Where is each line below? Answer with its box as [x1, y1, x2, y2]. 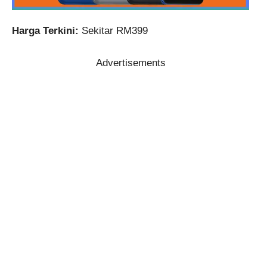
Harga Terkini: [12, 24, 79, 36]
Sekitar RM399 [79, 24, 148, 36]
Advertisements [95, 57, 166, 69]
